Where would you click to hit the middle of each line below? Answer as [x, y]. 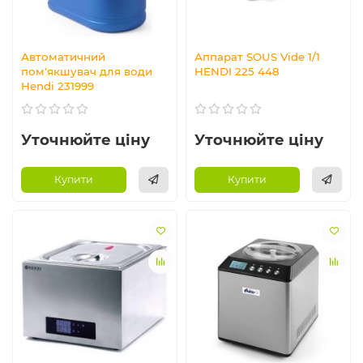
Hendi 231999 [58, 85]
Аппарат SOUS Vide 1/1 [257, 56]
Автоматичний [63, 56]
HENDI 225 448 [237, 71]
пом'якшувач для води [87, 71]
